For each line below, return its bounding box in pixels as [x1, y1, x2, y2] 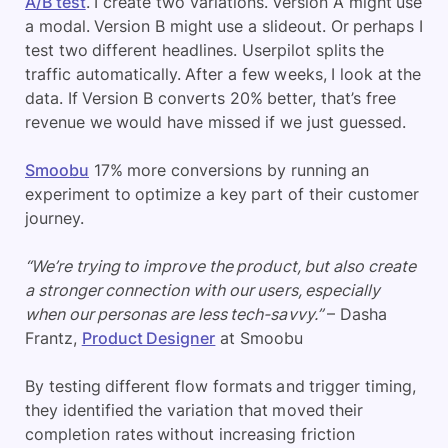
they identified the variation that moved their [25, 400, 364, 420]
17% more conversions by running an [89, 160, 370, 180]
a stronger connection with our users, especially [25, 280, 381, 300]
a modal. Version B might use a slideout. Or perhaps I [25, 16, 423, 36]
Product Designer [81, 328, 216, 348]
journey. [25, 208, 89, 228]
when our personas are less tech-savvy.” [25, 304, 323, 324]
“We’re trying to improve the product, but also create [25, 256, 416, 276]
